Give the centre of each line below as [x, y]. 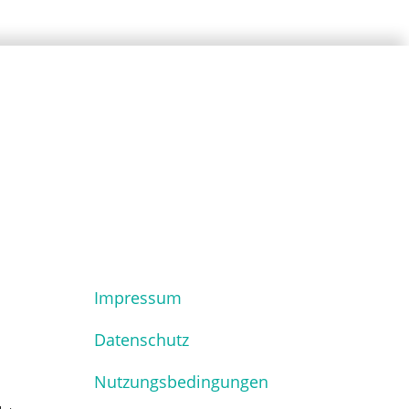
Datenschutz [142, 339]
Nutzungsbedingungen [181, 381]
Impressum [138, 297]
